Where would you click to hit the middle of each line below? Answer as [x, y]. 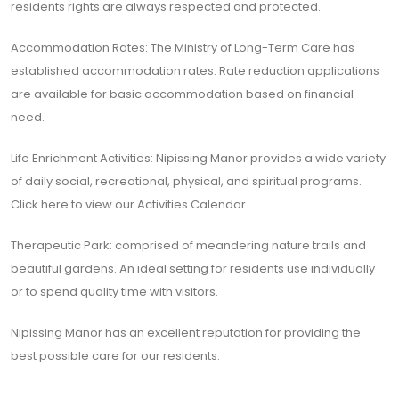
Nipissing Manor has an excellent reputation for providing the [186, 333]
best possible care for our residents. [115, 356]
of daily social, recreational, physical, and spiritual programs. [186, 181]
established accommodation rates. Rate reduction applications [195, 71]
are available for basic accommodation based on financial [182, 94]
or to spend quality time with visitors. [114, 292]
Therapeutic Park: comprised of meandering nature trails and [188, 245]
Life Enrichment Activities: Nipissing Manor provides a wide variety [198, 158]
